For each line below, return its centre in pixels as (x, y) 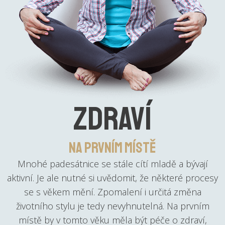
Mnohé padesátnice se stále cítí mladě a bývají (113, 164)
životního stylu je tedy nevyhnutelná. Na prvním (113, 206)
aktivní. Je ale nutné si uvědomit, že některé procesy (113, 178)
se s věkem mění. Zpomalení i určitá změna (113, 192)
